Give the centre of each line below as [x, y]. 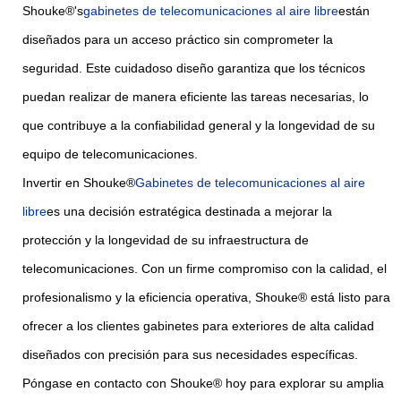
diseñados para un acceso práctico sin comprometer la [178, 39]
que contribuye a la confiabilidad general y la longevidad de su [199, 125]
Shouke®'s [53, 10]
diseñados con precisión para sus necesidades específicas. [190, 354]
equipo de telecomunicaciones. [110, 154]
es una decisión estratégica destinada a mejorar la [189, 211]
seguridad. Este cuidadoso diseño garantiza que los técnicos [194, 68]
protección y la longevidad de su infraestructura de [166, 239]
